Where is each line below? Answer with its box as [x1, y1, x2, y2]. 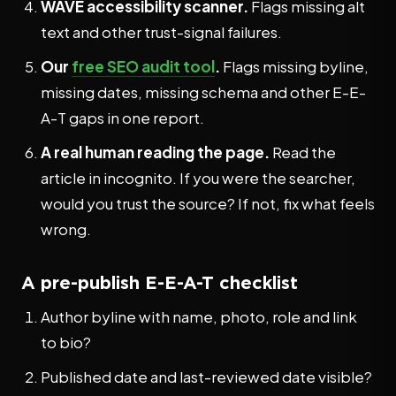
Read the [270, 142, 336, 162]
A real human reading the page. [41, 142, 270, 162]
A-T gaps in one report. [41, 108, 204, 127]
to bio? [41, 332, 91, 352]
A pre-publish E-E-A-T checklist [21, 272, 298, 292]
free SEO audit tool [72, 57, 215, 76]
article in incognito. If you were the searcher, [41, 168, 355, 187]
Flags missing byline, [220, 57, 369, 76]
